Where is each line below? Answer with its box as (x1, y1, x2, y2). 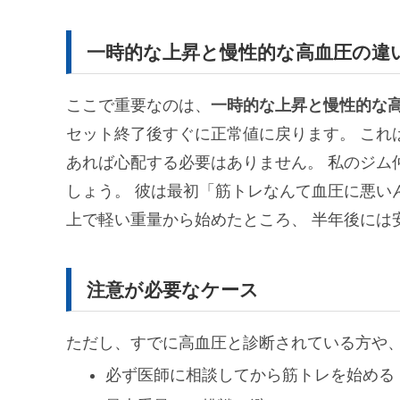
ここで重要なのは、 (66, 96, 211, 114)
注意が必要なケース (86, 279, 259, 300)
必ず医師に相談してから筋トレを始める (104, 365, 395, 384)
